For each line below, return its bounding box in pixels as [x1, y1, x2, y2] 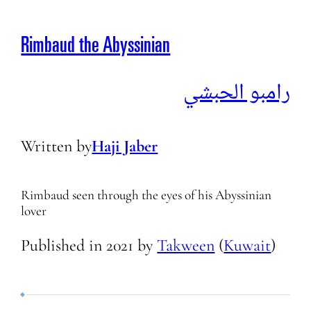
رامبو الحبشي [183, 78, 290, 106]
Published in [21, 235, 107, 255]
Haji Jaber [92, 136, 158, 157]
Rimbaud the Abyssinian [21, 36, 171, 59]
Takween [157, 235, 215, 255]
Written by [21, 136, 92, 157]
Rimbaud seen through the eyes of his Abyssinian [21, 186, 272, 203]
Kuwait [224, 235, 271, 255]
